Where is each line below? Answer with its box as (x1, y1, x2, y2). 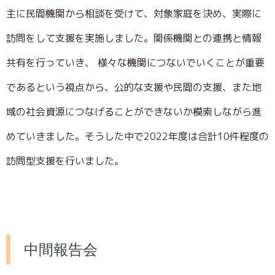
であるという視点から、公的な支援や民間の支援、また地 (6, 80, 261, 94)
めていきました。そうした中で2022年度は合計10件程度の (6, 129, 269, 143)
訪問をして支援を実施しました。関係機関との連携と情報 (6, 31, 261, 45)
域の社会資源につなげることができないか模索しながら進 (6, 104, 261, 118)
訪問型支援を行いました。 (6, 153, 124, 168)
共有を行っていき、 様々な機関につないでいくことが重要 (6, 55, 265, 69)
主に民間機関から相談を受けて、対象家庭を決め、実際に (6, 6, 261, 20)
